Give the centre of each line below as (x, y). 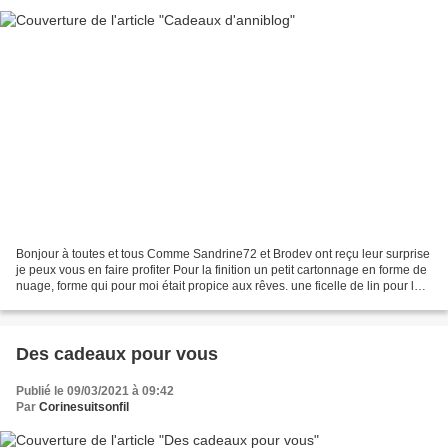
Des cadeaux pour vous (117, 354)
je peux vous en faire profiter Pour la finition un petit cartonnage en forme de (221, 270)
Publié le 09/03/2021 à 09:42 (95, 391)
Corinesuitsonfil (84, 407)
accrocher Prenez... (68, 302)
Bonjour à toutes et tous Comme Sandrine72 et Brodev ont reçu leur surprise (223, 254)
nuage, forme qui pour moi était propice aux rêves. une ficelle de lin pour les (221, 286)
